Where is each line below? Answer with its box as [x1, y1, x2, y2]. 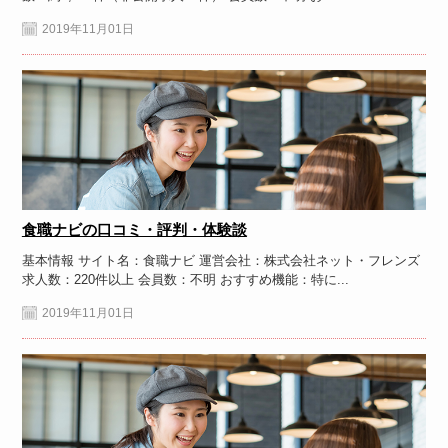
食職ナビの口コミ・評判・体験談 [21, 221, 247, 238]
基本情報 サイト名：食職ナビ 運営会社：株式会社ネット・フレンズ [21, 252, 420, 268]
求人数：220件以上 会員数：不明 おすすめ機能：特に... [21, 271, 349, 287]
